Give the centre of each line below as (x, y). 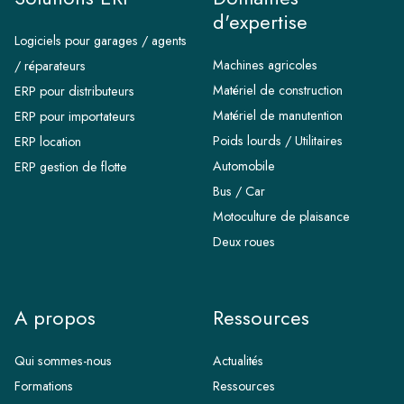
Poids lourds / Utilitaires (278, 141)
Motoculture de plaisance (281, 217)
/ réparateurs (50, 66)
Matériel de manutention (278, 116)
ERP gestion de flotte (71, 167)
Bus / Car (239, 192)
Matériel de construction (278, 91)
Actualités (238, 361)
